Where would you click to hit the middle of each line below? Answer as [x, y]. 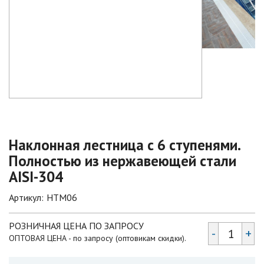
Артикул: [26, 198]
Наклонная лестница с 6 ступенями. [124, 145]
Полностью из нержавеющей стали [123, 161]
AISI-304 [36, 177]
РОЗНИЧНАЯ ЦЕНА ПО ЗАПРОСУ [79, 226]
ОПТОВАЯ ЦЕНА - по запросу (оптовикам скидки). [98, 238]
